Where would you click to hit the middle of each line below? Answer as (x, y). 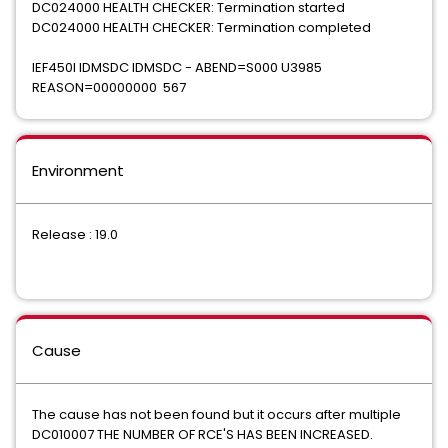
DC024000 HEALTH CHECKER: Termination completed (201, 27)
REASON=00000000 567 (109, 87)
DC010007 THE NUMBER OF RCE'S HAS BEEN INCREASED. (202, 434)
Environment (78, 170)
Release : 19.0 (75, 234)
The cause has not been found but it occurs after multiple (216, 414)
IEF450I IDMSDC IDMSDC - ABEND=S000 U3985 (177, 67)
